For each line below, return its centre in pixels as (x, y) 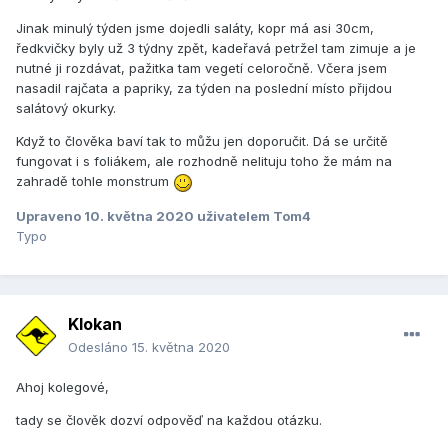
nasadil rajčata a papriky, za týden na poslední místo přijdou (204, 88)
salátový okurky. (68, 108)
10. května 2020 (140, 215)
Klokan (95, 324)
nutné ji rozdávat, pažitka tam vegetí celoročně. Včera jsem (201, 68)
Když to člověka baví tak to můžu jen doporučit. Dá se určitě (202, 141)
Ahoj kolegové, (64, 387)
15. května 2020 (181, 347)
